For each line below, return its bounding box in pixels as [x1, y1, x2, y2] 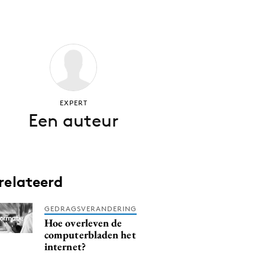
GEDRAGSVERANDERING [44, 204, 137, 213]
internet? [44, 240, 86, 253]
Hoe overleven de [44, 216, 122, 230]
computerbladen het [44, 228, 136, 241]
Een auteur [28, 109, 119, 131]
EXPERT [59, 98, 88, 107]
